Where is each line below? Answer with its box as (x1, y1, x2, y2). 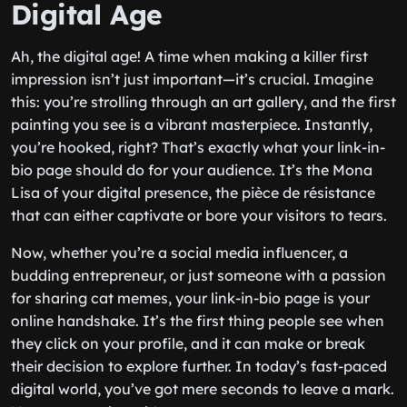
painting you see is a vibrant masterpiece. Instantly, (11, 115, 372, 134)
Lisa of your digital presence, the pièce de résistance (11, 184, 375, 202)
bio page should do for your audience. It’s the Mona (11, 161, 372, 179)
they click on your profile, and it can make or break (11, 334, 365, 352)
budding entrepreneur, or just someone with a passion (11, 266, 386, 284)
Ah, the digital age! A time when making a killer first (11, 47, 368, 65)
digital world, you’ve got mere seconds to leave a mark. (11, 380, 394, 398)
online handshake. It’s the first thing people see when (11, 312, 384, 330)
